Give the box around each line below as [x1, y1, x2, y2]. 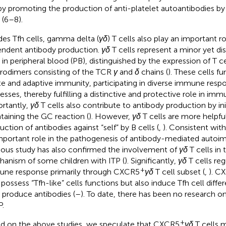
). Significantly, [124, 155, 178, 165]
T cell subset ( [153, 166, 205, 177]
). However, [88, 111, 132, 121]
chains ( [139, 67, 168, 77]
